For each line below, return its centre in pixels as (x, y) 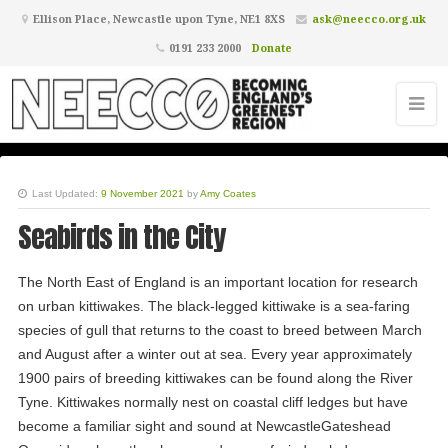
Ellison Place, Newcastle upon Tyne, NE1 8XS (157, 18)
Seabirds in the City (121, 236)
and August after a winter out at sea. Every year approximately (214, 354)
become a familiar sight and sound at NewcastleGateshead (204, 426)
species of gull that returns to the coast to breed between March (219, 330)
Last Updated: (64, 193)
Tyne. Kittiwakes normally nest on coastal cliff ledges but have (212, 402)
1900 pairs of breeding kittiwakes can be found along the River (215, 378)
